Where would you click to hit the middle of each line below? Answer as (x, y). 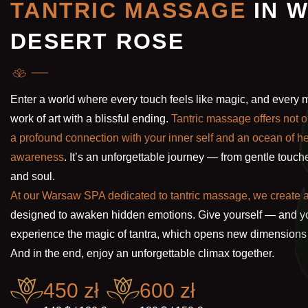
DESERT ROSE (97, 41)
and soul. (33, 177)
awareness (37, 157)
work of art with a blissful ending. (91, 119)
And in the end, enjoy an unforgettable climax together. (142, 254)
